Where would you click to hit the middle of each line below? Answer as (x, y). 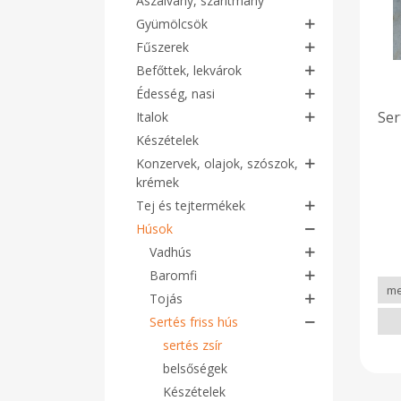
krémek (158, 182)
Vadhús (171, 252)
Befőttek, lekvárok (189, 70)
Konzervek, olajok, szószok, (217, 163)
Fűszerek (162, 47)
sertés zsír (192, 345)
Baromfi (173, 275)
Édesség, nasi (175, 94)
